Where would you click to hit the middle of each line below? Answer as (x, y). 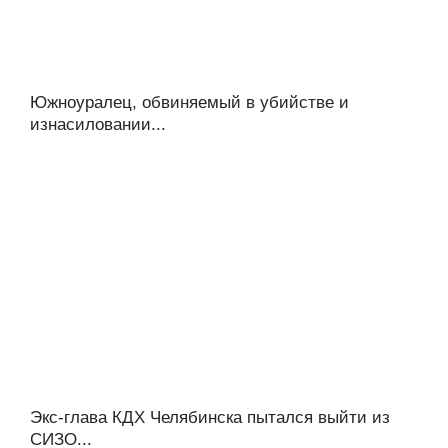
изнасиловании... (98, 124)
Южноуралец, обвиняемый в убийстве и (189, 102)
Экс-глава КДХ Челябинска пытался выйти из (210, 417)
